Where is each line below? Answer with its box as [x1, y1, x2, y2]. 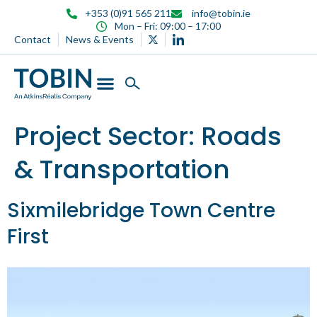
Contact [14, 33, 51, 45]
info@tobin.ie [189, 7, 250, 19]
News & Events [66, 33, 134, 45]
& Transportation [14, 151, 230, 188]
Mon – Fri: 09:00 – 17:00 [114, 20, 221, 32]
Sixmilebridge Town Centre [7, 196, 275, 224]
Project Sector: [14, 117, 201, 154]
